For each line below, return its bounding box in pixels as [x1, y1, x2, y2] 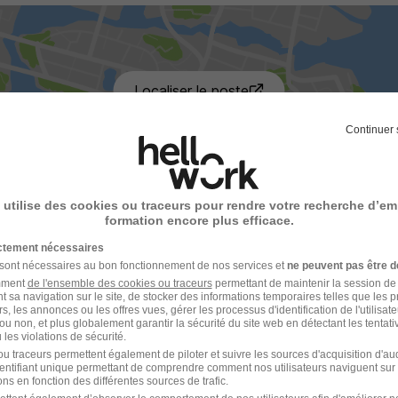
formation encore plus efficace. [104, 212, 294, 227]
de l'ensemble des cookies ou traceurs [27, 276, 212, 290]
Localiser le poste [134, 82, 250, 99]
